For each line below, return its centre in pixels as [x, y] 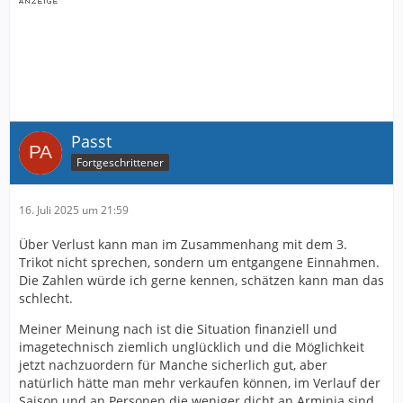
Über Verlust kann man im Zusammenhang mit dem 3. [183, 245]
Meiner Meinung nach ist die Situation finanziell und [178, 329]
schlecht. [46, 299]
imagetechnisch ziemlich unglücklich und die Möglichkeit [192, 347]
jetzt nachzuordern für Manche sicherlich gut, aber [173, 365]
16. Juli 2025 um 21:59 [74, 210]
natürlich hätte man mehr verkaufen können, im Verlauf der [200, 383]
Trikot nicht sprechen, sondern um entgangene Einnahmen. [199, 263]
